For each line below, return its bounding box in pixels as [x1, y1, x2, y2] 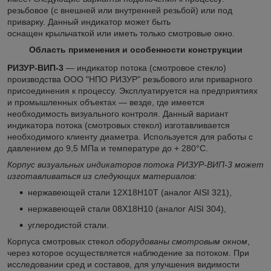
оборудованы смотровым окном [116, 236, 247, 246]
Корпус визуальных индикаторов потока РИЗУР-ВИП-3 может [7, 159, 264, 169]
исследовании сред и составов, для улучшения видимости [7, 259, 240, 269]
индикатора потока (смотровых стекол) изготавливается [7, 120, 230, 130]
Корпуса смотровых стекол [7, 236, 116, 246]
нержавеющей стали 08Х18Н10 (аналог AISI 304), [28, 203, 226, 214]
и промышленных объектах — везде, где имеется [7, 97, 204, 107]
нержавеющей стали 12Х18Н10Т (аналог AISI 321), [28, 187, 232, 197]
